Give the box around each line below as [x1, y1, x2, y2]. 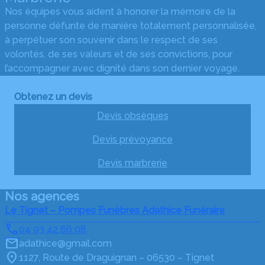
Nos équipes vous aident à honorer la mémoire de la [5, 6, 235, 18]
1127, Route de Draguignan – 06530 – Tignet [19, 252, 214, 264]
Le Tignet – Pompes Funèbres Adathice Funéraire [5, 205, 225, 216]
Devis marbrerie [98, 157, 167, 169]
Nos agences [5, 189, 79, 204]
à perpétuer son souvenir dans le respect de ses [5, 34, 218, 46]
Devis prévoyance [92, 134, 173, 146]
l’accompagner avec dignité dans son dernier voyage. [5, 63, 240, 75]
